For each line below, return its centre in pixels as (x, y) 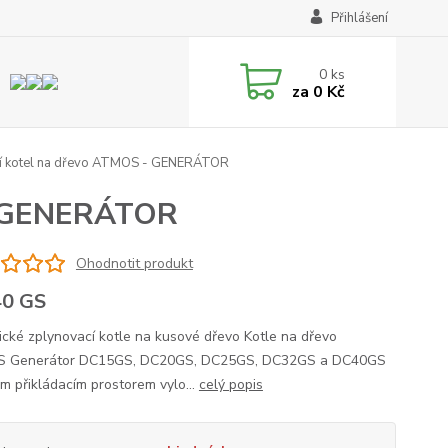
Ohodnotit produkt (134, 263)
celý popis (230, 384)
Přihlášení (359, 18)
